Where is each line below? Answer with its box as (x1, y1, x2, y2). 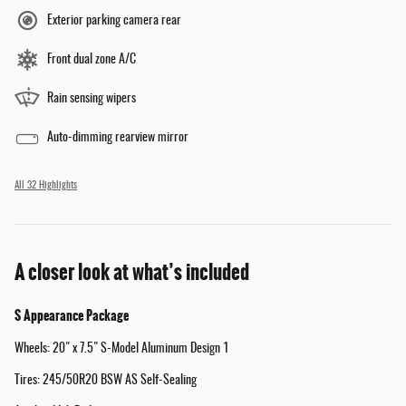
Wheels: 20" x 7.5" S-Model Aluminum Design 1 (14, 343, 229, 356)
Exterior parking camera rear (47, 14, 181, 28)
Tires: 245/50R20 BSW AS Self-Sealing (14, 374, 197, 388)
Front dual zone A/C (47, 53, 136, 67)
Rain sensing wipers (47, 92, 136, 106)
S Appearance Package (14, 305, 129, 326)
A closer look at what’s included (14, 257, 249, 288)
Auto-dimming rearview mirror (47, 131, 188, 145)
